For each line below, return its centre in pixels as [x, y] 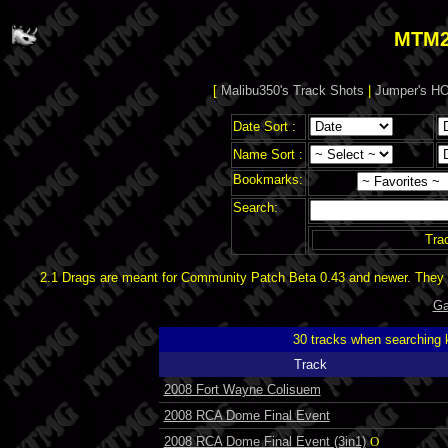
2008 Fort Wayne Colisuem [242, 389]
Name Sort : [267, 154]
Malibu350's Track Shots [292, 91]
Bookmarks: [267, 179]
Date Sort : [264, 126]
